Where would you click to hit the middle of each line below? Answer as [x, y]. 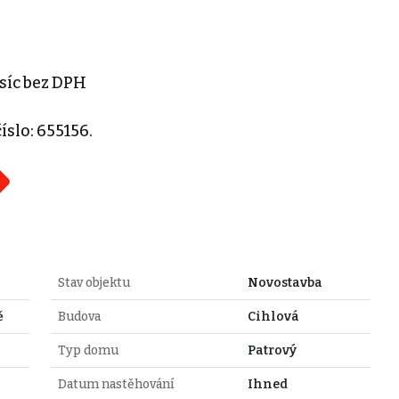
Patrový [272, 350]
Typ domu [88, 350]
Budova [79, 316]
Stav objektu [94, 282]
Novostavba [285, 282]
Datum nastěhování [115, 384]
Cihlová [273, 316]
